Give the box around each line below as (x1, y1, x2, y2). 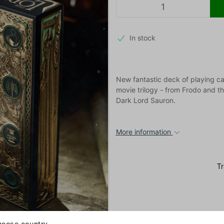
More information (115, 127, 171, 136)
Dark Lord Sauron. (115, 95, 175, 104)
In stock (129, 33, 155, 42)
